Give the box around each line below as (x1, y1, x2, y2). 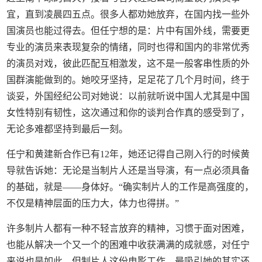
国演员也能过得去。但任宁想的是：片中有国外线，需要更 (6, 25, 250, 36)
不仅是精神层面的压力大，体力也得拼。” (6, 198, 180, 208)
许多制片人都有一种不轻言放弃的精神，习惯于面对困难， (6, 223, 250, 233)
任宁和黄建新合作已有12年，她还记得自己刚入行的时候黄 (6, 149, 250, 159)
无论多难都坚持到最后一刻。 (6, 123, 129, 134)
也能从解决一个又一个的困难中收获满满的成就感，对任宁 (6, 239, 250, 250)
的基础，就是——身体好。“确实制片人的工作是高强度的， (6, 181, 254, 192)
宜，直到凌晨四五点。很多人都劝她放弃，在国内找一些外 (6, 9, 250, 19)
